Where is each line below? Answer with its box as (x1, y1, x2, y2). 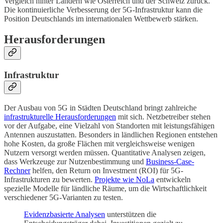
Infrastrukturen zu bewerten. (4, 175, 95, 184)
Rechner (4, 166, 30, 175)
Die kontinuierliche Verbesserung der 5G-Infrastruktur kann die (4, 5, 203, 14)
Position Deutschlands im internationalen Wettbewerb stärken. (4, 14, 198, 23)
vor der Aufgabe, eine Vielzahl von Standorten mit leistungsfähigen (4, 121, 215, 130)
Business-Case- (146, 157, 194, 166)
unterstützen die (105, 210, 156, 219)
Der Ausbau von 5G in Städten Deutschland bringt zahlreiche (4, 104, 197, 112)
